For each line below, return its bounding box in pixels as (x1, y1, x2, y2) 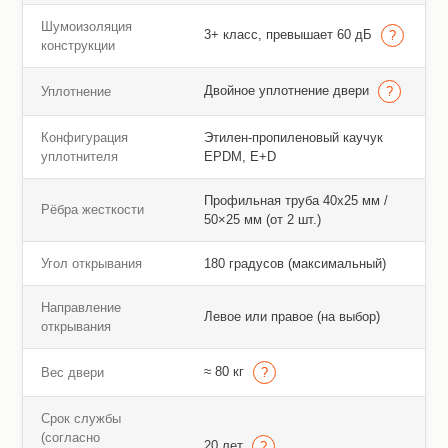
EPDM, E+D (203, 149, 276, 165)
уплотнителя (40, 149, 118, 165)
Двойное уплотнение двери (203, 83, 373, 99)
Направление (40, 300, 121, 316)
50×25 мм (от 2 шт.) (203, 212, 321, 228)
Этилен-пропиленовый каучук (203, 130, 383, 146)
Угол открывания (40, 256, 142, 272)
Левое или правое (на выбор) (203, 309, 380, 325)
